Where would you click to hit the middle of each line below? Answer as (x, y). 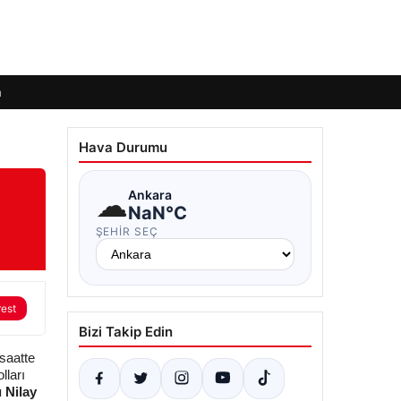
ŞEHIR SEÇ (127, 231)
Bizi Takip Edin (125, 332)
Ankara (149, 194)
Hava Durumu (123, 147)
